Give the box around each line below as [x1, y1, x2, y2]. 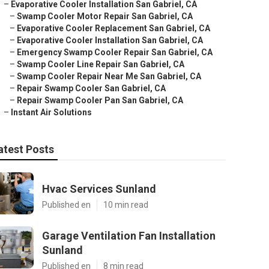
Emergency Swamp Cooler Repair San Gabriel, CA [17, 47, 213, 57]
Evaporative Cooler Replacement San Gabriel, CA [17, 23, 210, 33]
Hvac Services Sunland [42, 183, 156, 195]
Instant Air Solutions [11, 107, 92, 117]
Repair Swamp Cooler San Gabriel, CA [17, 83, 166, 93]
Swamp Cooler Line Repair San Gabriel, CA [17, 59, 184, 69]
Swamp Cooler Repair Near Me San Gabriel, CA [17, 71, 201, 81]
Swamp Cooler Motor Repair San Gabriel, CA [17, 11, 193, 21]
